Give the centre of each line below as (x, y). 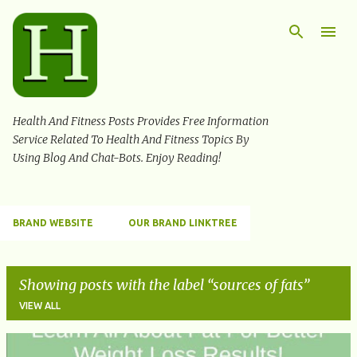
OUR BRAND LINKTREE (183, 223)
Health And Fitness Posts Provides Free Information (141, 122)
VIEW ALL (40, 306)
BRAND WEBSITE (53, 223)
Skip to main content (178, 20)
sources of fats (258, 285)
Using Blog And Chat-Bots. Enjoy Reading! (117, 158)
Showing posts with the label (113, 285)
